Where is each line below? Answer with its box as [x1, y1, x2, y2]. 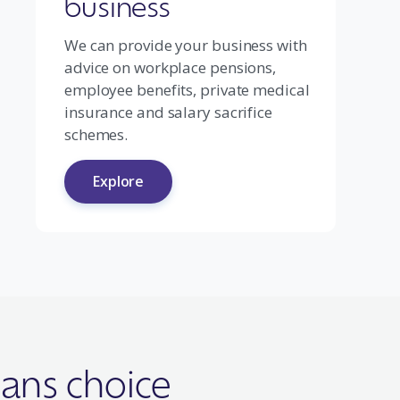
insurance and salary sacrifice [63, 102, 272, 122]
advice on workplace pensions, [63, 57, 277, 78]
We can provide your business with [63, 35, 307, 55]
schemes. [63, 124, 129, 145]
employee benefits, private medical [63, 79, 310, 100]
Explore [92, 171, 145, 191]
